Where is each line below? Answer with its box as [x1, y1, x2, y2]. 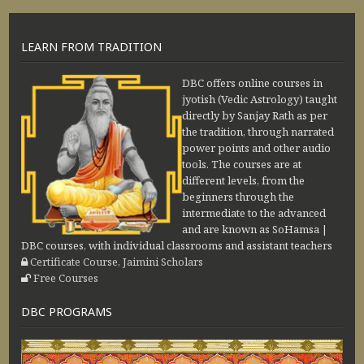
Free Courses [33, 270, 99, 285]
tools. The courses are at [182, 156, 301, 171]
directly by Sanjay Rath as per [182, 107, 327, 123]
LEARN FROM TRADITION [21, 38, 162, 54]
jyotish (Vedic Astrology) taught [182, 91, 337, 106]
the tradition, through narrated [182, 123, 334, 139]
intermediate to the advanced [182, 205, 326, 220]
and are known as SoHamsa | [182, 221, 327, 236]
